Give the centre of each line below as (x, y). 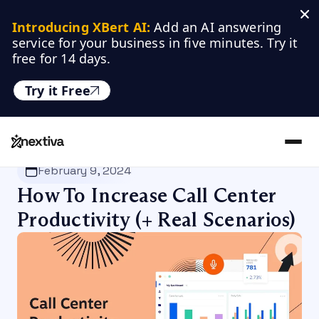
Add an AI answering (216, 27)
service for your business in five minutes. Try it (155, 43)
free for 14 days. (62, 58)
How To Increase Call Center (147, 195)
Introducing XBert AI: (82, 27)
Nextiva (34, 152)
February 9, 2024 (85, 171)
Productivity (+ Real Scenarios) (157, 220)
